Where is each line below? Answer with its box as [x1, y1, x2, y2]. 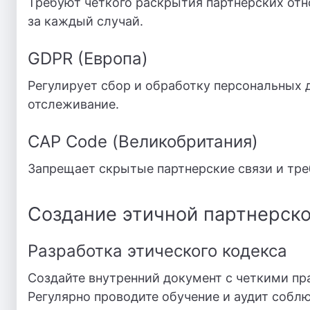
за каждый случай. [28, 14, 143, 28]
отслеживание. [28, 97, 119, 111]
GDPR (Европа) [28, 48, 148, 69]
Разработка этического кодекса [28, 241, 287, 261]
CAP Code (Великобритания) [28, 131, 258, 152]
